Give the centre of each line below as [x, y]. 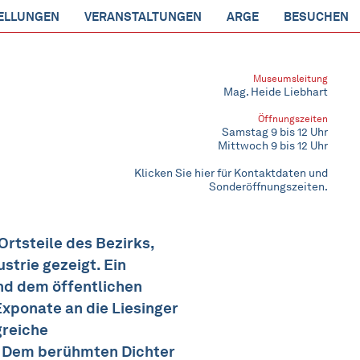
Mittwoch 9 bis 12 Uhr [273, 146]
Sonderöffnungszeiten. [268, 187]
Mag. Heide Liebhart [276, 92]
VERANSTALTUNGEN [143, 17]
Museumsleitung [290, 78]
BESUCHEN [316, 17]
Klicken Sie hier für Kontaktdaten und [231, 173]
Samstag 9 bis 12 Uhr [275, 132]
